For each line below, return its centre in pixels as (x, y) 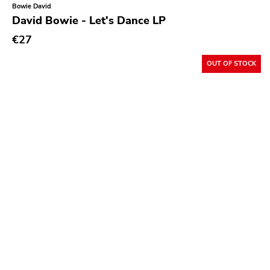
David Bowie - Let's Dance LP (89, 20)
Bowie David (32, 6)
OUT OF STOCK (231, 63)
